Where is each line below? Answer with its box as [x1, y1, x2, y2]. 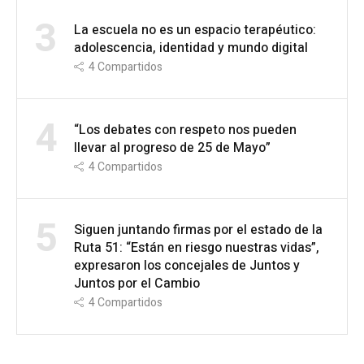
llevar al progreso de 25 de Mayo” [74, 138, 271, 158]
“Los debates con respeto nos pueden [74, 120, 297, 141]
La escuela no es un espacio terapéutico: [74, 20, 316, 41]
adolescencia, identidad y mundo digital [74, 38, 308, 58]
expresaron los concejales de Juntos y [74, 256, 300, 276]
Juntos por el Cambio [74, 274, 200, 294]
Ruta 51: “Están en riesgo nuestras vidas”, [74, 238, 319, 258]
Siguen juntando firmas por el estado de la [74, 220, 323, 240]
